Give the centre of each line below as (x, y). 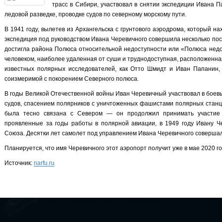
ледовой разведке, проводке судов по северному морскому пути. (95, 14)
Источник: (19, 163)
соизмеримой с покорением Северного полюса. (72, 79)
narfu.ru (44, 163)
